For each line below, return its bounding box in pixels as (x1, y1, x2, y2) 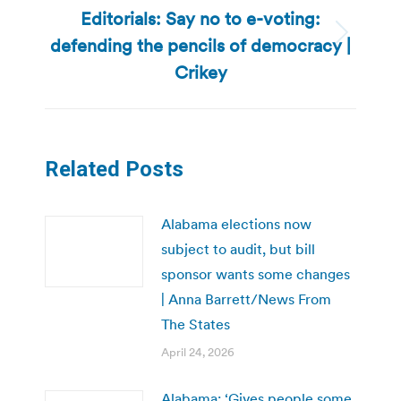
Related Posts (45, 156, 183, 182)
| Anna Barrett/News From (161, 289, 331, 308)
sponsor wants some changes (161, 264, 350, 283)
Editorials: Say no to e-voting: (81, 6, 320, 30)
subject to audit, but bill (161, 239, 315, 258)
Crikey (174, 60, 227, 84)
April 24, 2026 (161, 344, 235, 360)
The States (161, 314, 230, 333)
